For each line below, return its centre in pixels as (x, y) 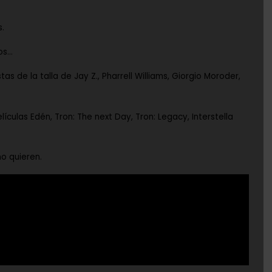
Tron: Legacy (161, 117)
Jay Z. (86, 76)
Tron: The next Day (93, 117)
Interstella (212, 117)
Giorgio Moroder (205, 76)
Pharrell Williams (135, 76)
